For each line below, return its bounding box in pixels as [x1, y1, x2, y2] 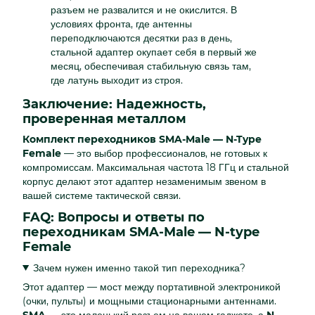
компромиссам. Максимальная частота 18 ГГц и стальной [22, 161, 289, 174]
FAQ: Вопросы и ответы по [22, 210, 205, 226]
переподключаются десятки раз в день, [51, 31, 232, 44]
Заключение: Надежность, [22, 96, 206, 112]
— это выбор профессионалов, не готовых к [61, 147, 267, 160]
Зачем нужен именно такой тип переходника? [32, 261, 245, 274]
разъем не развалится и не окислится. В [51, 3, 237, 16]
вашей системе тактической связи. [22, 189, 181, 202]
